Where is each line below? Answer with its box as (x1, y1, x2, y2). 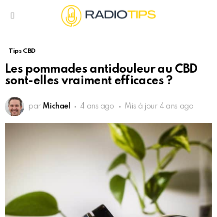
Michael (43, 103, 70, 111)
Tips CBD (9, 48, 36, 55)
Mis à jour (124, 103, 160, 111)
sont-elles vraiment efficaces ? (5, 75, 173, 88)
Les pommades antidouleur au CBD (5, 63, 198, 76)
